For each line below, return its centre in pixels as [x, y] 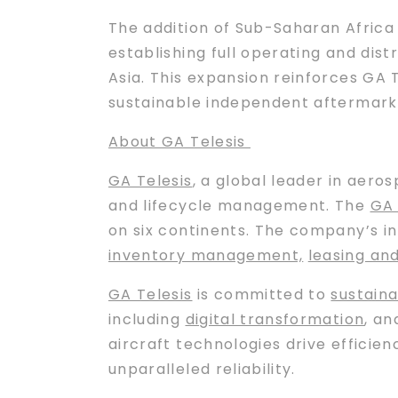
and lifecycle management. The [239, 206]
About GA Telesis [179, 142]
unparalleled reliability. [202, 369]
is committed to [262, 295]
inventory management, [206, 255]
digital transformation [275, 319]
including [147, 319]
